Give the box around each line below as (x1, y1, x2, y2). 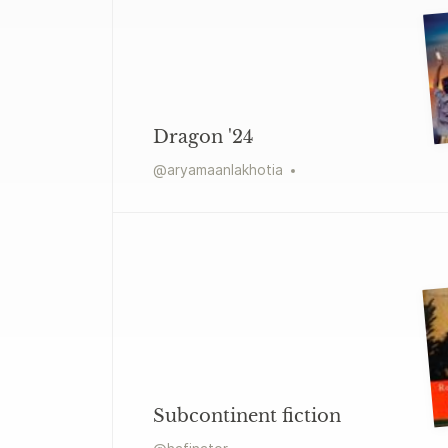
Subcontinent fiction (153, 404, 341, 427)
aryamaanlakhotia (167, 160, 283, 178)
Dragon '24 (153, 125, 254, 148)
